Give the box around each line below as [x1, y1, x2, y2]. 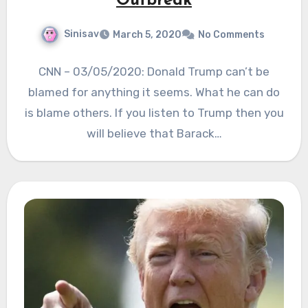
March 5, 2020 [113, 28, 181, 41]
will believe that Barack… [86, 126, 222, 140]
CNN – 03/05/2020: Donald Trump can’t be [38, 64, 269, 78]
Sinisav [64, 28, 99, 41]
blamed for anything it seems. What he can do [28, 85, 280, 99]
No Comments [198, 28, 265, 41]
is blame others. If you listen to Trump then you [24, 105, 284, 120]
